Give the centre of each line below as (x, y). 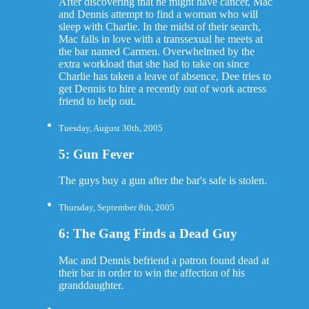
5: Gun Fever (96, 154)
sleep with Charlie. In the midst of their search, (159, 26)
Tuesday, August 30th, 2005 (110, 128)
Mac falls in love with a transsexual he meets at (160, 39)
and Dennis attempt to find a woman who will (158, 14)
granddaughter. (91, 285)
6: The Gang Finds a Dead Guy (148, 234)
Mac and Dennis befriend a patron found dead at (163, 260)
